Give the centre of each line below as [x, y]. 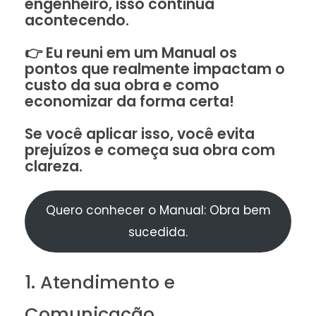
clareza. [54, 166]
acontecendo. [77, 20]
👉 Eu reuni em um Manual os [131, 53]
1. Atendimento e [100, 282]
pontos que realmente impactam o [155, 69]
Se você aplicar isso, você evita [140, 134]
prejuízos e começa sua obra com [150, 150]
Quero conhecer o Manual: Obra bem [158, 210]
